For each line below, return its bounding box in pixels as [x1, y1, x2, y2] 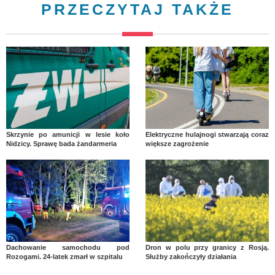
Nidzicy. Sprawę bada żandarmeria [6, 139, 117, 147]
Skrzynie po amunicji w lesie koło [6, 130, 130, 138]
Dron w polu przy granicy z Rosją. [145, 243, 269, 251]
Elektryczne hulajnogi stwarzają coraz [145, 130, 269, 138]
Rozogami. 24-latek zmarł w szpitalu [6, 252, 123, 260]
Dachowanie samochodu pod [6, 243, 130, 251]
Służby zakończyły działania [145, 252, 236, 260]
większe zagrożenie [145, 139, 209, 147]
